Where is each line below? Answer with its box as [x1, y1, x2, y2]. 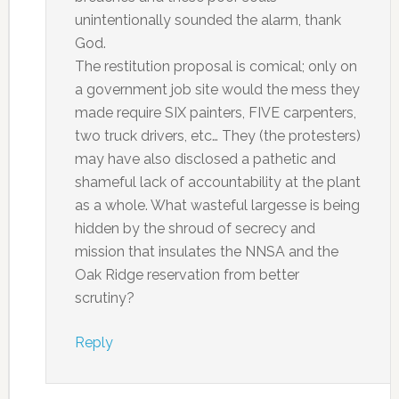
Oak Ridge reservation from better [74, 266, 299, 283]
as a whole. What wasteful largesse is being [74, 197, 360, 214]
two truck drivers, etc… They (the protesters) [74, 127, 361, 144]
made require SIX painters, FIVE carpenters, [74, 104, 356, 121]
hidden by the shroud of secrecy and [74, 220, 315, 237]
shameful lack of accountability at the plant [74, 174, 361, 191]
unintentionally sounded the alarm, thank [74, 12, 341, 28]
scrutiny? [74, 289, 134, 306]
